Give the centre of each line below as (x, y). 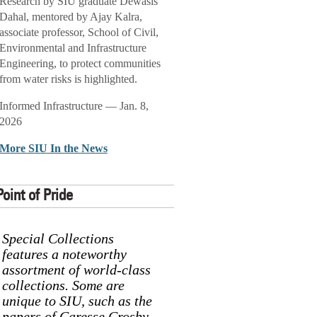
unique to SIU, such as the (77, 300)
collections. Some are (63, 285)
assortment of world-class (76, 269)
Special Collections (58, 238)
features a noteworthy (64, 254)
